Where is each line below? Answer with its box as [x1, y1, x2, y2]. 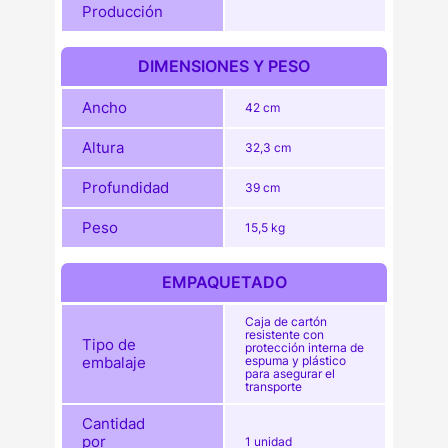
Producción [82, 2, 164, 22]
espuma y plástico [245, 353, 347, 369]
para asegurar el [245, 366, 336, 382]
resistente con [245, 327, 325, 343]
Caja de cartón [245, 314, 328, 330]
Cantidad [82, 414, 146, 434]
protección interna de [245, 340, 365, 356]
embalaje [82, 353, 147, 373]
